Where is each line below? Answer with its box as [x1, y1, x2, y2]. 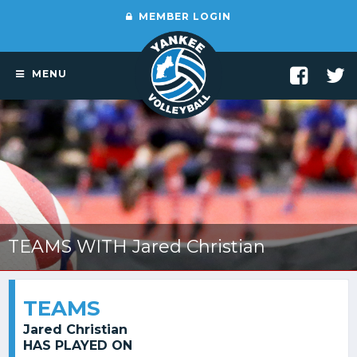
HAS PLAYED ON [23, 338, 132, 353]
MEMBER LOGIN [135, 10, 231, 22]
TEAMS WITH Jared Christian [8, 236, 265, 257]
